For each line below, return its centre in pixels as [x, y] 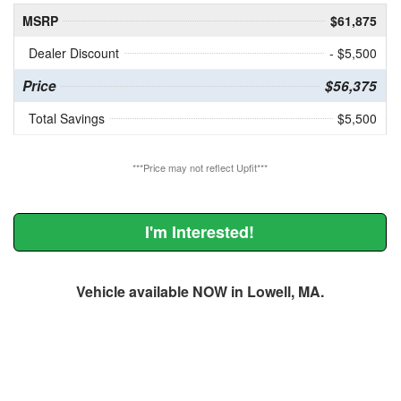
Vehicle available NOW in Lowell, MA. [200, 292]
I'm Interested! [200, 232]
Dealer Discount [73, 53]
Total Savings [66, 119]
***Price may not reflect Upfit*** [200, 168]
